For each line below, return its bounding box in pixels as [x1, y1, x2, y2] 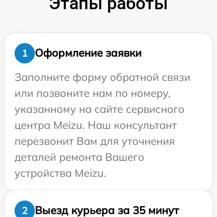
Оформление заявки [35, 46, 141, 60]
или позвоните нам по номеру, [15, 86, 170, 100]
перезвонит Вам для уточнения [15, 134, 175, 148]
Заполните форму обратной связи [15, 70, 190, 84]
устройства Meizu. [15, 166, 106, 180]
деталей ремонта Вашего [15, 150, 144, 164]
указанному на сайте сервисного [15, 102, 185, 116]
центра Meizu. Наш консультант [15, 118, 177, 132]
